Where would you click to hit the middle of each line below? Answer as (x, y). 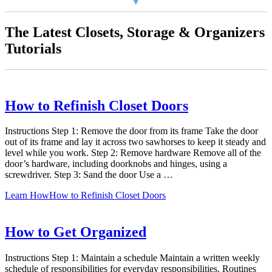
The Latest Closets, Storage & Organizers (135, 32)
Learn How (27, 195)
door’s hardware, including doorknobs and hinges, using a (116, 164)
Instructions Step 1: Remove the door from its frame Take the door (131, 131)
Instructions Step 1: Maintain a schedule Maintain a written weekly (132, 258)
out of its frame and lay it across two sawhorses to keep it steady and (135, 142)
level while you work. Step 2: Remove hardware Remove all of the (133, 153)
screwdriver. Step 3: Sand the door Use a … (89, 175)
